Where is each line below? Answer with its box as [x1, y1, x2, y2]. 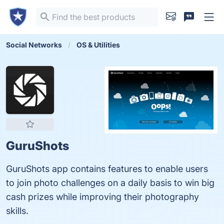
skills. [6, 205, 28, 216]
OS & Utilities [76, 40, 120, 49]
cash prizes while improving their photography [6, 191, 199, 202]
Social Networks [6, 40, 62, 49]
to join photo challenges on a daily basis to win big [6, 177, 214, 188]
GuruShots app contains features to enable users [6, 163, 208, 174]
